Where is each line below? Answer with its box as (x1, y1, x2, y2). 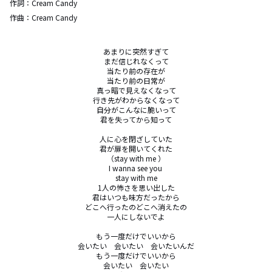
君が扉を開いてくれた (100, 143, 172, 154)
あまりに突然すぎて (103, 46, 169, 56)
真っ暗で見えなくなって (96, 85, 176, 95)
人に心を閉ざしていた (100, 134, 172, 144)
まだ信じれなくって (103, 56, 169, 66)
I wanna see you (108, 163, 164, 173)
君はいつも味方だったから (92, 192, 180, 202)
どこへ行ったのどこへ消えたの (85, 202, 187, 212)
